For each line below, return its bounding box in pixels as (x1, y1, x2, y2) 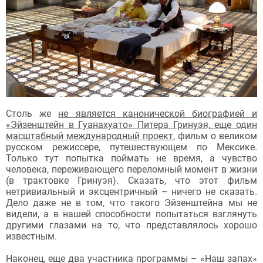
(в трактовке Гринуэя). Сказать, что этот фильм (6, 174, 257, 186)
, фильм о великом (173, 130, 257, 141)
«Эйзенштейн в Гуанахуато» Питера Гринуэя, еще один (6, 119, 257, 130)
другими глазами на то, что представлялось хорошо (6, 219, 257, 231)
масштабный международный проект (6, 130, 173, 141)
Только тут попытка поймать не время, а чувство (6, 152, 257, 164)
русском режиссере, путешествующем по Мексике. (6, 141, 257, 153)
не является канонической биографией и (58, 107, 258, 119)
